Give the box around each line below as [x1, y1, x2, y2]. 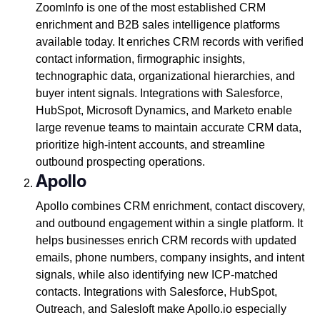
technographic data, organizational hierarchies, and [35, 70, 295, 83]
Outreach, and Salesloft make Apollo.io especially [35, 303, 286, 316]
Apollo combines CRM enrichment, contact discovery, [35, 200, 305, 213]
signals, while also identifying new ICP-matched [35, 269, 278, 281]
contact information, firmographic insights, [35, 53, 245, 66]
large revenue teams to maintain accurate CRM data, [35, 121, 301, 134]
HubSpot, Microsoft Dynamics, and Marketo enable [35, 104, 292, 117]
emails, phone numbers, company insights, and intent [35, 251, 304, 264]
